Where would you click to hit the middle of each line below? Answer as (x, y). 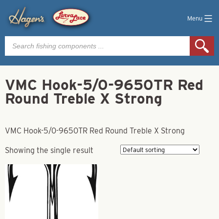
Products (20, 39)
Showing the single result (49, 150)
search (16, 47)
